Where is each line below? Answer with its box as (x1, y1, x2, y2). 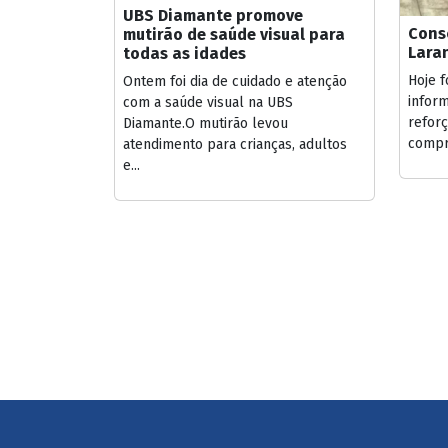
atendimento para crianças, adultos (123, 136, 347, 154)
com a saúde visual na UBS (123, 94, 293, 112)
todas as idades (123, 44, 246, 64)
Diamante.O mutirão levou (123, 115, 288, 133)
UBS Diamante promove (123, 6, 303, 26)
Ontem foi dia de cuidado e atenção (123, 73, 347, 91)
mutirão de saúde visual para (123, 25, 345, 45)
